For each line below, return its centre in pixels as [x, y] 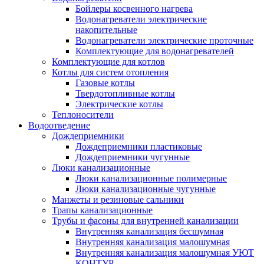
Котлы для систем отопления [110, 72]
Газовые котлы [105, 82]
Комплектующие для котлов [108, 61]
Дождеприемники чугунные [133, 157]
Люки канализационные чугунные [146, 189]
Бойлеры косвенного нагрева [134, 8]
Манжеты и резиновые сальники [118, 199]
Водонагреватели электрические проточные [164, 40]
